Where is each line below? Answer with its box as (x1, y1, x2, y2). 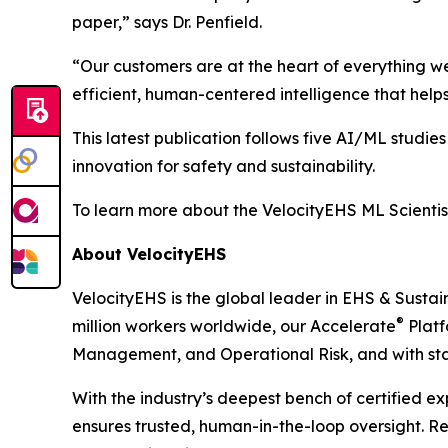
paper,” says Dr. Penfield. (72, 12, 262, 33)
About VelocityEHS (72, 244, 226, 265)
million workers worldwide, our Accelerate (72, 316, 396, 337)
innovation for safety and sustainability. (72, 156, 375, 177)
